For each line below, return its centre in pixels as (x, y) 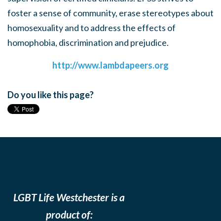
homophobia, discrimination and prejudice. (88, 42)
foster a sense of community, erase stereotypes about (110, 13)
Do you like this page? (51, 95)
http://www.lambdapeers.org (110, 65)
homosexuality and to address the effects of (92, 28)
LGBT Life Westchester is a (69, 197)
